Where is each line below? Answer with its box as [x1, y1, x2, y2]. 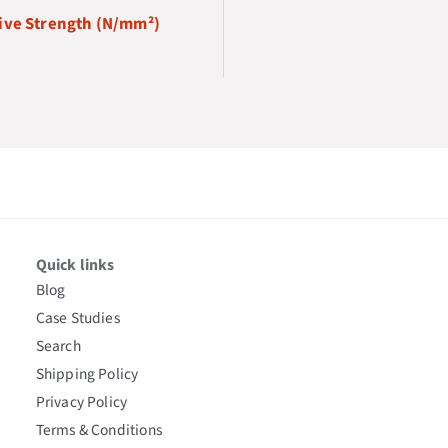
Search [35, 334, 81, 357]
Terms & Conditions [35, 418, 162, 441]
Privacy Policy [35, 390, 128, 413]
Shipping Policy [35, 362, 139, 385]
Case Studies [35, 306, 120, 329]
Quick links [35, 254, 115, 277]
